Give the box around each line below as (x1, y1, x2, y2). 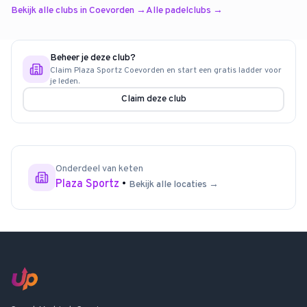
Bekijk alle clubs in (11, 5, 89, 16)
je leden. (50, 76, 79, 87)
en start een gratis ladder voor (164, 65, 282, 76)
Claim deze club (121, 93, 186, 105)
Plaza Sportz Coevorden (74, 65, 164, 76)
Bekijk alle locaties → (129, 179, 219, 191)
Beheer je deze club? (50, 52, 136, 64)
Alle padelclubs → (146, 5, 223, 16)
